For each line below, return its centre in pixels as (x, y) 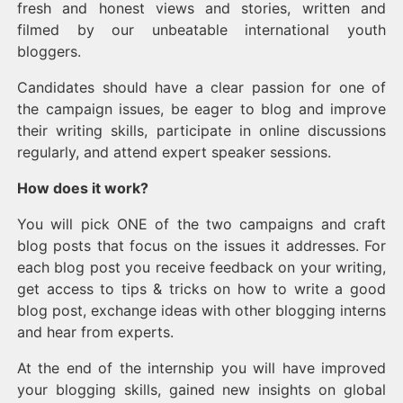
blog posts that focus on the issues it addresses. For (201, 246)
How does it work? (83, 188)
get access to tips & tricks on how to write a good (201, 289)
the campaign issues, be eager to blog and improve (201, 109)
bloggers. (49, 51)
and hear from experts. (95, 332)
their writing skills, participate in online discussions (201, 130)
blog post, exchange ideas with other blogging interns (201, 310)
